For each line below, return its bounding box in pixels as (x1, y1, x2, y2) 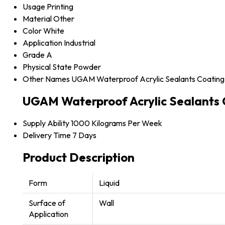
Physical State (23, 62, 72, 72)
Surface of (29, 197, 65, 208)
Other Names (23, 74, 70, 84)
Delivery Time (23, 130, 71, 140)
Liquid (99, 177, 120, 188)
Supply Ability (23, 118, 69, 128)
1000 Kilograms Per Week (71, 118, 162, 128)
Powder (73, 62, 101, 72)
